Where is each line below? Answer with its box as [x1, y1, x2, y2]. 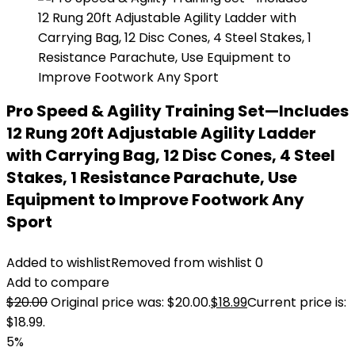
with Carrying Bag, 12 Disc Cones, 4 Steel [6, 144, 335, 166]
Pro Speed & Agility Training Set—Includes [6, 100, 349, 122]
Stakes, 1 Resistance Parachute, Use [6, 166, 297, 189]
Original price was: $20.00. [51, 293, 211, 311]
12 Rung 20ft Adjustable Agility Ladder [6, 122, 316, 144]
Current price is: [247, 293, 346, 311]
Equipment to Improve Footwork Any [6, 189, 304, 211]
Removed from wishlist [111, 254, 252, 272]
